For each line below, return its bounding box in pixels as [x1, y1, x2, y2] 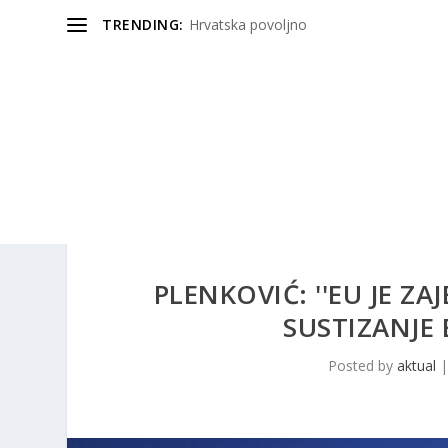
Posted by [327, 355, 397, 375]
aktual [396, 355, 436, 375]
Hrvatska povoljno [188, 15, 307, 34]
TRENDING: [102, 15, 184, 34]
